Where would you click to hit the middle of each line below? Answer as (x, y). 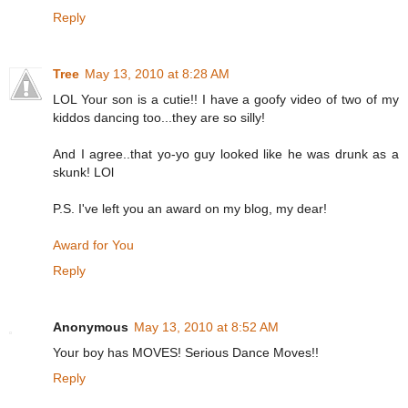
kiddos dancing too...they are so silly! (159, 117)
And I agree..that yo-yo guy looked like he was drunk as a (226, 153)
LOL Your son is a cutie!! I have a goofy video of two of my (226, 99)
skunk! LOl (83, 172)
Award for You (93, 245)
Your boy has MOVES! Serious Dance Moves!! (186, 352)
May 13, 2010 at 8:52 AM (206, 326)
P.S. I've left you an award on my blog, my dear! (190, 208)
